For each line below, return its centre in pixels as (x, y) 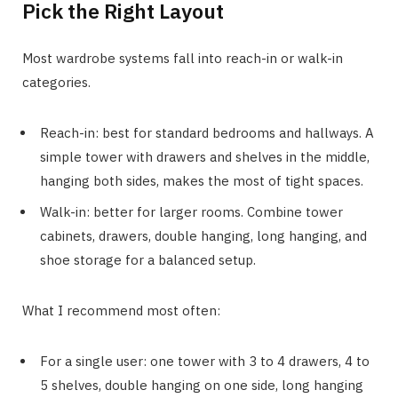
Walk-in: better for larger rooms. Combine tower (191, 211)
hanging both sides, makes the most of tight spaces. (202, 181)
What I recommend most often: (121, 310)
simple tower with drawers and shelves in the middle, (205, 157)
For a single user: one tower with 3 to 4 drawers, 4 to (205, 361)
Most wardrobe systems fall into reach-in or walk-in (183, 59)
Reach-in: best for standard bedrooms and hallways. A (207, 133)
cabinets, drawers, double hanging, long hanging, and (203, 235)
